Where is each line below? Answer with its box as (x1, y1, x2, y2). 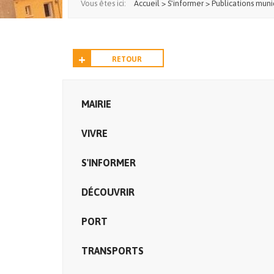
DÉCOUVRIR (81, 187, 135, 198)
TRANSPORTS (81, 245, 144, 256)
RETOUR (112, 55, 142, 64)
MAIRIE (81, 98, 111, 109)
